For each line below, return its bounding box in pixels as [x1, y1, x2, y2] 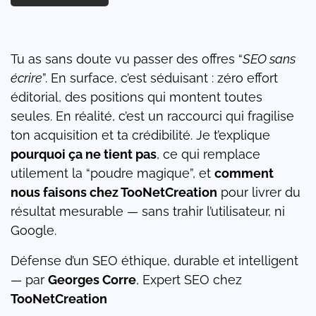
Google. [11, 223, 56, 238]
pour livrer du [217, 185, 300, 200]
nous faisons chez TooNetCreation [11, 185, 217, 200]
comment [214, 166, 274, 181]
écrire [11, 71, 42, 86]
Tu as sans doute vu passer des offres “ [11, 51, 243, 67]
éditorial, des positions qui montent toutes [11, 90, 262, 105]
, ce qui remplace [157, 147, 260, 162]
